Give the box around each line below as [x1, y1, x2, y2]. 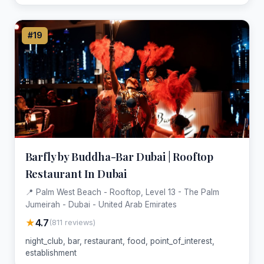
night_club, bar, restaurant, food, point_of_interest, [25, 236, 214, 246]
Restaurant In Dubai [25, 166, 127, 181]
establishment [25, 247, 77, 258]
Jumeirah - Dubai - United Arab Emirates [25, 199, 177, 209]
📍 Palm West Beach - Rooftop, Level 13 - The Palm [25, 187, 219, 197]
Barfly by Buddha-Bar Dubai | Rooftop [25, 149, 213, 164]
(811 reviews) [48, 218, 95, 227]
